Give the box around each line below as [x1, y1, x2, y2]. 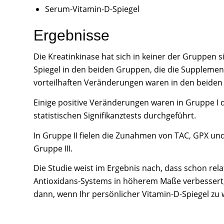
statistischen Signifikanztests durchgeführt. [33, 109, 196, 121]
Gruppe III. [33, 142, 72, 154]
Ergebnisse [33, 26, 109, 43]
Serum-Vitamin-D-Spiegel [45, 3, 139, 14]
